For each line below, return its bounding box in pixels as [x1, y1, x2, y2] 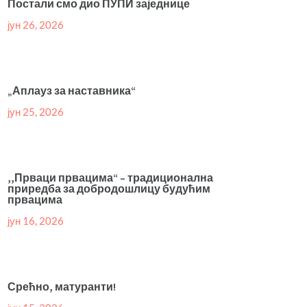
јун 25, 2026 [8, 106, 64, 119]
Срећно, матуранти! [8, 280, 116, 294]
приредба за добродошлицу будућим [8, 182, 211, 196]
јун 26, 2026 [8, 19, 64, 32]
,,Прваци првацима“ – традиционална [8, 171, 214, 185]
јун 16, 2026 [8, 214, 64, 228]
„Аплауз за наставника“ [8, 84, 136, 98]
